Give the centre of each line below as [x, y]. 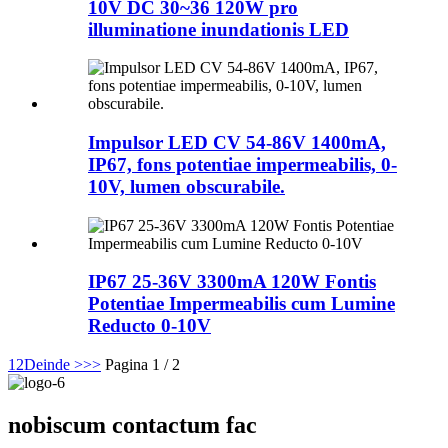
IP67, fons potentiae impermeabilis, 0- [242, 165]
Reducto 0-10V [149, 326]
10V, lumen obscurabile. [186, 187]
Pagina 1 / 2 [142, 365]
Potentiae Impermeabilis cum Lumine [241, 304]
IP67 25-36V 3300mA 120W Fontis [232, 282]
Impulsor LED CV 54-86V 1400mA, [237, 143]
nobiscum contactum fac [132, 425]
